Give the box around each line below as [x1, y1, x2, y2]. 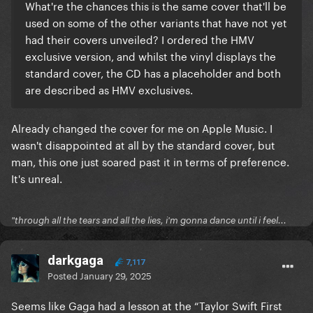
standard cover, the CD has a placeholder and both [25, 64, 281, 81]
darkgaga [48, 252, 103, 269]
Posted [48, 268, 80, 282]
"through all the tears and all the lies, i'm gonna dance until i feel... [11, 214, 286, 226]
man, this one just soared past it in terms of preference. [11, 152, 289, 170]
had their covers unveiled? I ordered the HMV [25, 30, 254, 48]
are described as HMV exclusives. [25, 80, 193, 98]
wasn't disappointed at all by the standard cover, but [11, 136, 275, 153]
